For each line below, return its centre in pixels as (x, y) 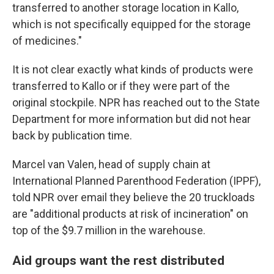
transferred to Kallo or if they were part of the (121, 86)
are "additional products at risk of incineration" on (130, 214)
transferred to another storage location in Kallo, (125, 8)
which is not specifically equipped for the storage (131, 24)
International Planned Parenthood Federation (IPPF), (136, 181)
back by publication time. (72, 135)
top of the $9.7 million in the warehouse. (109, 230)
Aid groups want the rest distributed (118, 260)
